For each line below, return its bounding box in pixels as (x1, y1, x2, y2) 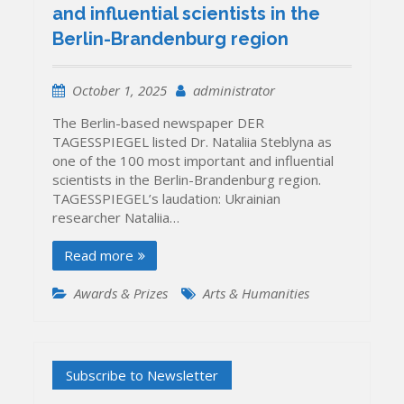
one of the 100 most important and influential (52, 151, 335, 170)
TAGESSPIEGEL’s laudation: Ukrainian (52, 188, 281, 207)
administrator (193, 80, 276, 99)
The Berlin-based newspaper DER (52, 113, 265, 132)
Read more (64, 245, 134, 264)
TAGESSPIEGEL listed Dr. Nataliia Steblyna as (52, 132, 333, 151)
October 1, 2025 (72, 80, 168, 99)
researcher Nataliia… (52, 207, 180, 226)
